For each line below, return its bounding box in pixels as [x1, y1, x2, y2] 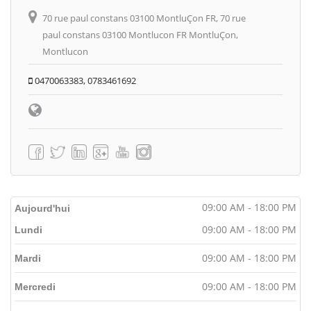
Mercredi [15, 280, 56, 292]
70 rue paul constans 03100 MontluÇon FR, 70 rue [42, 11, 246, 24]
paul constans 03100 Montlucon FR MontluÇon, [42, 28, 238, 41]
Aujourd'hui [15, 202, 70, 214]
